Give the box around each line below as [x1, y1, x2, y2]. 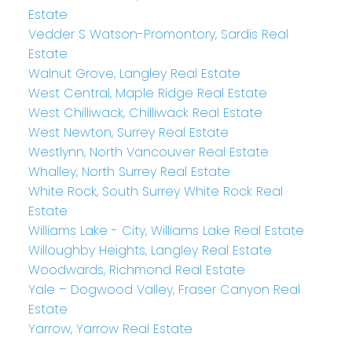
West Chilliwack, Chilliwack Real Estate [27, 103, 262, 122]
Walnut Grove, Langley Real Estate [27, 64, 240, 82]
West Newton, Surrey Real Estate [27, 123, 229, 141]
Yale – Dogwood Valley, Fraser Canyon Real [27, 280, 300, 299]
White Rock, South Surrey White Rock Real [27, 181, 283, 200]
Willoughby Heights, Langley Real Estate [27, 240, 272, 259]
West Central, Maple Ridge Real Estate [27, 83, 267, 102]
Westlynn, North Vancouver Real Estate [27, 142, 269, 161]
